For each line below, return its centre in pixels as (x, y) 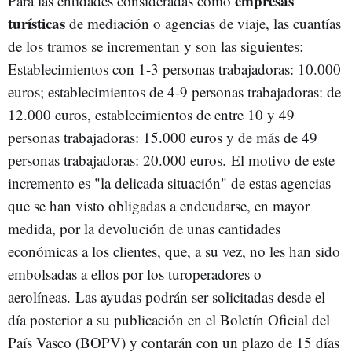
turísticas (37, 23)
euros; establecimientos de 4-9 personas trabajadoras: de (174, 92)
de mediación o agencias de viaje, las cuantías (203, 23)
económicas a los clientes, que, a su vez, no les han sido (174, 251)
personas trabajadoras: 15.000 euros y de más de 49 (163, 137)
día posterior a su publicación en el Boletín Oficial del (169, 319)
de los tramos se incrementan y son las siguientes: (156, 46)
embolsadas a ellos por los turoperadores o (135, 274)
